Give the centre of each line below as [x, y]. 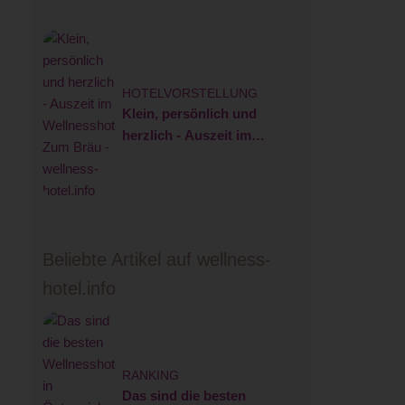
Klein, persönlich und [189, 113]
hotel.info [79, 289]
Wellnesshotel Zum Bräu [199, 156]
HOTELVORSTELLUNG [189, 93]
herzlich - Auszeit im [186, 135]
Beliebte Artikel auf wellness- [156, 260]
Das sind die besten [184, 395]
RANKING [150, 375]
